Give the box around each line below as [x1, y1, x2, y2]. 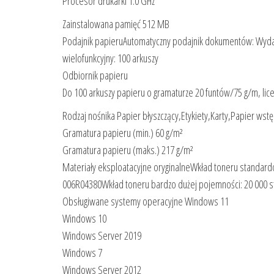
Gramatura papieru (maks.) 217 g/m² [62, 142, 193, 157]
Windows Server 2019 [62, 228, 141, 243]
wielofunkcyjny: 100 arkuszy [62, 50, 158, 65]
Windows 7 [62, 245, 102, 260]
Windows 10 [62, 210, 106, 226]
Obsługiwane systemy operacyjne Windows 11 [62, 193, 229, 209]
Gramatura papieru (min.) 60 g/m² [62, 125, 183, 140]
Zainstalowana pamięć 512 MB [62, 16, 169, 31]
